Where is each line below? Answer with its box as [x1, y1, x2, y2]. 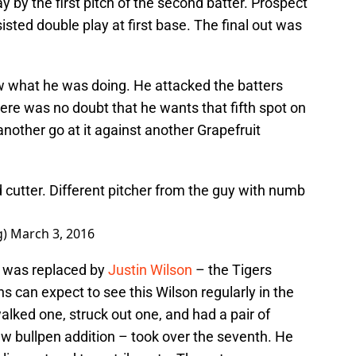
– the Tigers [192, 261, 272, 278]
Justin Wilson [108, 261, 192, 278]
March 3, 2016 [10, 224, 95, 242]
